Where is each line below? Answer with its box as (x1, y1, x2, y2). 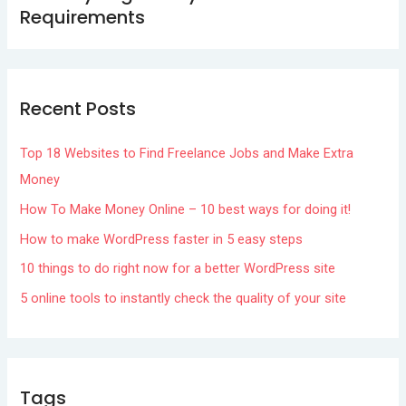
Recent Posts (20, 96, 137, 122)
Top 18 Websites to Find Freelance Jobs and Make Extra (20, 145, 354, 162)
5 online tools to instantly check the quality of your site (20, 289, 347, 306)
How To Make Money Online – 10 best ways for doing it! (20, 200, 352, 217)
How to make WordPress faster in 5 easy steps (20, 230, 304, 247)
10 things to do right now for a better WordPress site (20, 260, 336, 277)
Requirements (20, 5, 146, 31)
